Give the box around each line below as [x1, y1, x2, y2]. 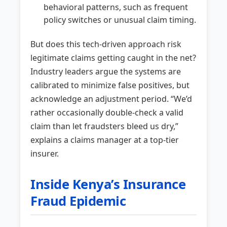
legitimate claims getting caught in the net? [30, 52, 197, 64]
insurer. [30, 148, 59, 160]
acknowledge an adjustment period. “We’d [30, 93, 193, 105]
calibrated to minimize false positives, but [30, 80, 190, 91]
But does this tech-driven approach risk [30, 39, 182, 50]
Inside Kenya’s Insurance [30, 175, 186, 194]
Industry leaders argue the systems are [30, 66, 181, 78]
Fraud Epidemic [30, 192, 126, 210]
